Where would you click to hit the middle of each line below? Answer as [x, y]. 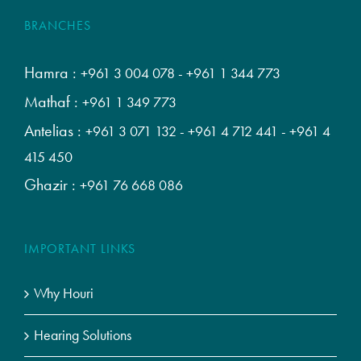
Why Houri [64, 294]
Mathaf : [53, 102]
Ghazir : [52, 185]
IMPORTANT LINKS [80, 249]
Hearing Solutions [83, 336]
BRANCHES [58, 26]
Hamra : [52, 73]
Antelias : [55, 131]
